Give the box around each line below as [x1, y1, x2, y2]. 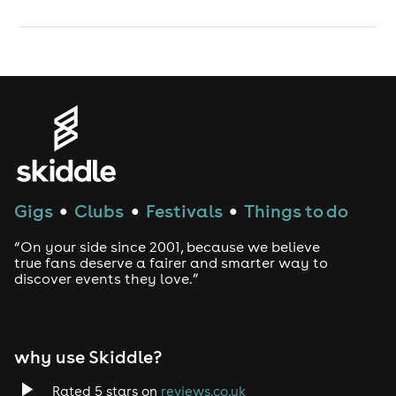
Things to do [244, 200, 349, 223]
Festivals [145, 200, 223, 223]
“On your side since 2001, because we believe [14, 238, 320, 256]
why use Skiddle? [14, 346, 162, 369]
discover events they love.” [14, 270, 199, 288]
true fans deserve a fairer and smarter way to [14, 254, 328, 272]
